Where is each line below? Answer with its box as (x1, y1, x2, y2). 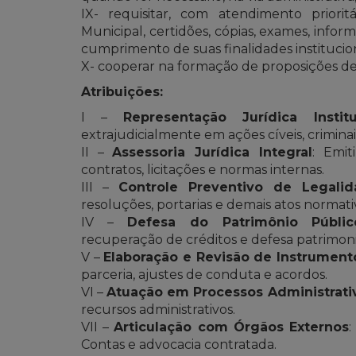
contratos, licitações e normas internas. (81, 161, 324, 177)
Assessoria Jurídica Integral (112, 144, 312, 160)
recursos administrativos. (81, 301, 235, 317)
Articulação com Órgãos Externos (114, 319, 349, 335)
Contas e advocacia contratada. (81, 336, 277, 352)
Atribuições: (81, 83, 163, 99)
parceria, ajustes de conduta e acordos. (81, 266, 327, 282)
